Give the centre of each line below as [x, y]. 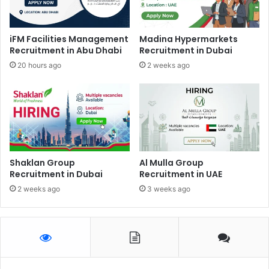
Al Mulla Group [171, 163]
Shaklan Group [42, 163]
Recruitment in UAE [181, 174]
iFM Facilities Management [69, 39]
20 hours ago [39, 65]
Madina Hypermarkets [189, 39]
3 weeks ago [169, 189]
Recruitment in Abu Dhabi [66, 51]
